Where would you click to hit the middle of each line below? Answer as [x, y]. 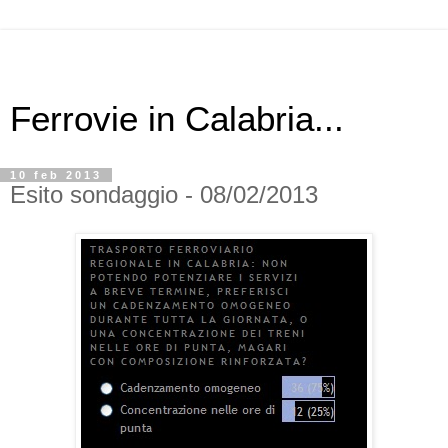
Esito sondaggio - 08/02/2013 [164, 194]
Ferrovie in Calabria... [177, 119]
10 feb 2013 [56, 175]
